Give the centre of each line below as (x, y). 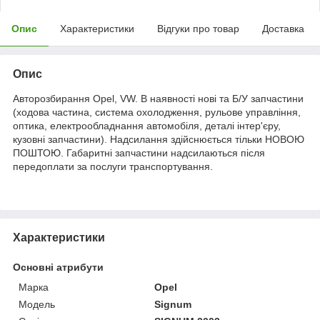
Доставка (283, 28)
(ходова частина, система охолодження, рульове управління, (157, 112)
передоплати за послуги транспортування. (113, 166)
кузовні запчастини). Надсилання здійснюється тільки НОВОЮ (159, 139)
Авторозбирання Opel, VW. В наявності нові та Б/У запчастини (158, 98)
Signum (173, 304)
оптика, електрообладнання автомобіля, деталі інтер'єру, (147, 125)
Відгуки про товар (198, 28)
